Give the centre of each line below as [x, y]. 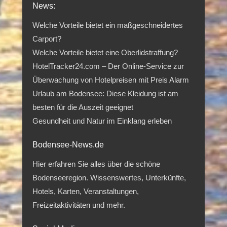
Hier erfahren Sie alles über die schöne [96, 164]
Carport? [47, 39]
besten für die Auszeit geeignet [83, 107]
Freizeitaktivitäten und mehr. [79, 205]
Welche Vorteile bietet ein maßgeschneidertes [108, 25]
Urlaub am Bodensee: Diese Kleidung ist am [105, 93]
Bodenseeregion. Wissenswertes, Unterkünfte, [109, 177]
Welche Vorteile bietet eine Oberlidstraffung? [105, 52]
